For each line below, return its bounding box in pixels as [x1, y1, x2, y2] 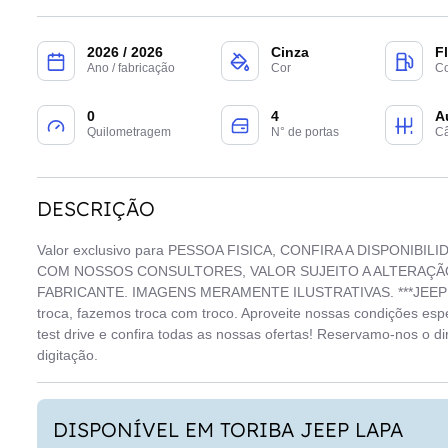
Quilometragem [87, 124, 171, 139]
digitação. [37, 346, 98, 363]
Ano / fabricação [87, 61, 175, 75]
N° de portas [270, 124, 339, 139]
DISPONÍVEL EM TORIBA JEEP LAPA [53, 416, 403, 442]
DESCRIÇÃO [37, 195, 155, 221]
